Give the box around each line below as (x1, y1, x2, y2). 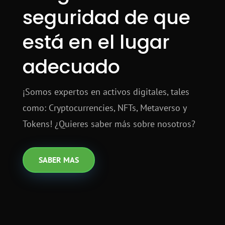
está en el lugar (22, 28, 170, 55)
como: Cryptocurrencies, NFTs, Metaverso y (22, 101, 186, 114)
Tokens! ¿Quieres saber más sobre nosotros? (22, 118, 195, 130)
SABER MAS (38, 154, 79, 165)
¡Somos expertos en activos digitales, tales (22, 85, 189, 97)
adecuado (22, 53, 120, 80)
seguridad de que (22, 4, 190, 31)
